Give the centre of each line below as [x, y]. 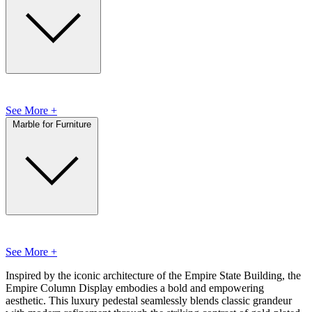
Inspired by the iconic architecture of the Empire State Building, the [153, 275]
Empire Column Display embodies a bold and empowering [135, 288]
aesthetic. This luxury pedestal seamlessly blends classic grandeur [149, 300]
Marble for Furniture [52, 124]
